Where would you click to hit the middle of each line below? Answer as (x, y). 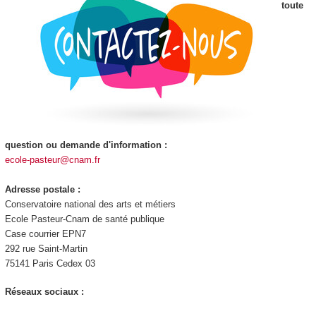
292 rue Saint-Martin (46, 248)
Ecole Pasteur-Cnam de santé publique (84, 219)
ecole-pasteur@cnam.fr (52, 159)
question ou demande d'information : (86, 145)
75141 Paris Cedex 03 (50, 263)
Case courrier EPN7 (45, 233)
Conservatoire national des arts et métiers (90, 204)
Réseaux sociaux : (45, 292)
